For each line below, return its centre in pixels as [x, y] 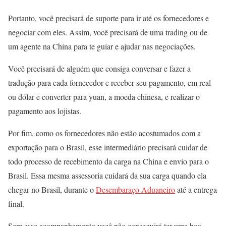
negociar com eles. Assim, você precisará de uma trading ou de [108, 32]
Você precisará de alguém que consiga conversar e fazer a [99, 69]
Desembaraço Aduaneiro [135, 190]
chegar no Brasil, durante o [52, 190]
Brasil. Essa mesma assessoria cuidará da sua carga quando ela [107, 176]
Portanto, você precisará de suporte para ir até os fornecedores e [108, 18]
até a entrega [196, 190]
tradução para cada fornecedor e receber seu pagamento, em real [109, 83]
